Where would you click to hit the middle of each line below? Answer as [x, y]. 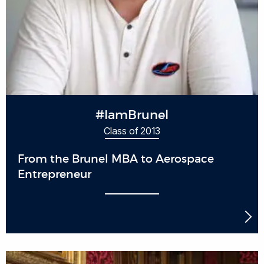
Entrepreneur [55, 174]
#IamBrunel [132, 115]
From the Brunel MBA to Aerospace [116, 159]
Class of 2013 [132, 131]
